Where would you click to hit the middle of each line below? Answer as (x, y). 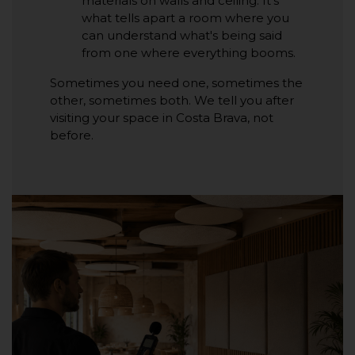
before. (72, 135)
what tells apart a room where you (185, 18)
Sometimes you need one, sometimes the (176, 83)
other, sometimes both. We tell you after (172, 100)
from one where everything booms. (189, 53)
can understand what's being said (182, 35)
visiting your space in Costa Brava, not (162, 118)
